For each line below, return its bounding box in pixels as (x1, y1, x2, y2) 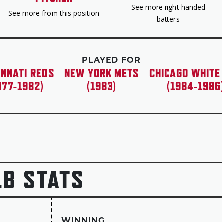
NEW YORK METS (64, 66, 139, 80)
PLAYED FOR (81, 57, 141, 65)
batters (157, 14, 180, 24)
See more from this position (8, 8, 100, 18)
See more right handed (131, 2, 205, 12)
